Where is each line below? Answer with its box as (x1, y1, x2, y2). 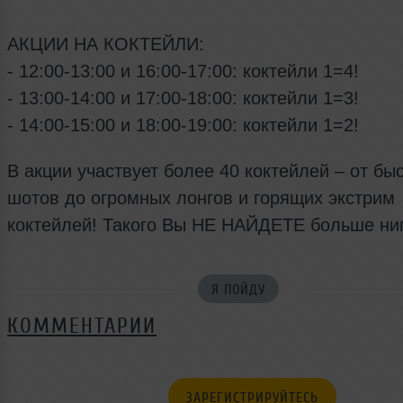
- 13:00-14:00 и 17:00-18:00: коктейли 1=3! (7, 87, 359, 108)
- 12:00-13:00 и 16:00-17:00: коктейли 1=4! (7, 60, 359, 81)
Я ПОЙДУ (211, 281, 265, 298)
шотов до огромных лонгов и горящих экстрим (7, 187, 395, 208)
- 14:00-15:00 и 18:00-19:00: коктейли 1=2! (7, 114, 359, 135)
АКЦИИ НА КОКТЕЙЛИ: (7, 33, 204, 54)
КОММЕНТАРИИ (7, 313, 157, 338)
